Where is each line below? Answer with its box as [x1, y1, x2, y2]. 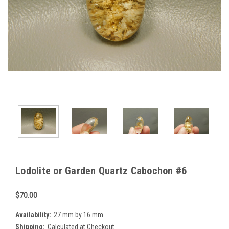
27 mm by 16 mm [53, 210, 103, 219]
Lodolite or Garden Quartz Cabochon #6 [15, 164, 187, 177]
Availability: [15, 210, 51, 219]
